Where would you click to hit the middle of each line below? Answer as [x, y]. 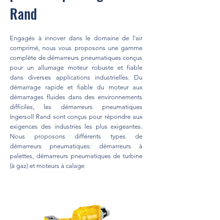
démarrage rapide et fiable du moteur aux [76, 87]
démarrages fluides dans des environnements [76, 97]
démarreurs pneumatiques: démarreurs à [76, 146]
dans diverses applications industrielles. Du [76, 77]
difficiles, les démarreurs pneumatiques [76, 107]
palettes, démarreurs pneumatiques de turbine [76, 156]
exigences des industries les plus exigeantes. [76, 126]
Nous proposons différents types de [76, 136]
